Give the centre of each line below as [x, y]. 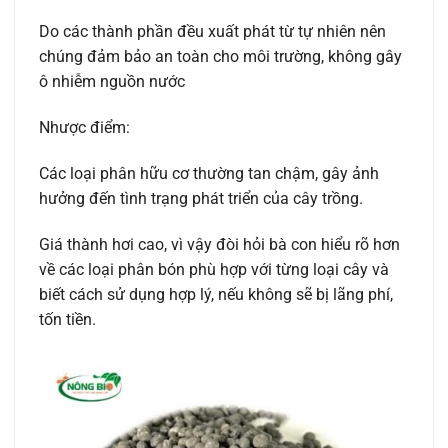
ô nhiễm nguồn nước [112, 82]
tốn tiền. [67, 319]
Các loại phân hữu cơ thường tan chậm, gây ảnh [209, 173]
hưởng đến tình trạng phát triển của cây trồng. [201, 198]
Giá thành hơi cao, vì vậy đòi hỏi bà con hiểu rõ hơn [219, 244]
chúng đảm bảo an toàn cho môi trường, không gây [220, 57]
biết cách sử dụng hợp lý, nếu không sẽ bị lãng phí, [216, 294]
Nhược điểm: [84, 128]
